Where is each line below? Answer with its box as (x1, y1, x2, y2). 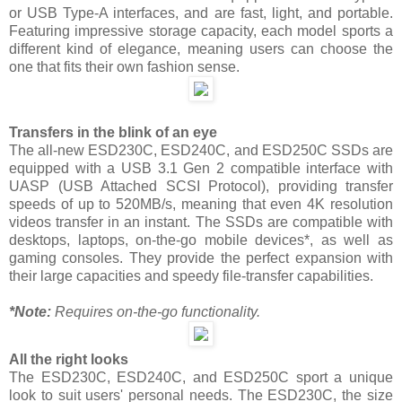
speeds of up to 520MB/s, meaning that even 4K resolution (9, 197, 393, 213)
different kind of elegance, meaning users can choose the (9, 41, 393, 57)
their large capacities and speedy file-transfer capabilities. (9, 268, 373, 284)
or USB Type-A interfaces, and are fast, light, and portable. (9, 5, 393, 22)
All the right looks (9, 352, 128, 368)
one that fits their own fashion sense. (9, 59, 240, 75)
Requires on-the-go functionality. (51, 304, 260, 320)
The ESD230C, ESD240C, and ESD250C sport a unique (9, 370, 393, 386)
